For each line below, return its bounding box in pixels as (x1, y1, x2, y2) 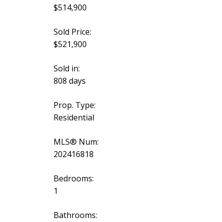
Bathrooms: (53, 210, 97, 221)
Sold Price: (53, 26, 91, 38)
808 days (53, 75, 86, 87)
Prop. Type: (53, 100, 96, 111)
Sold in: (53, 63, 80, 74)
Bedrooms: (53, 173, 94, 184)
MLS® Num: (53, 136, 99, 148)
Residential (53, 112, 94, 123)
